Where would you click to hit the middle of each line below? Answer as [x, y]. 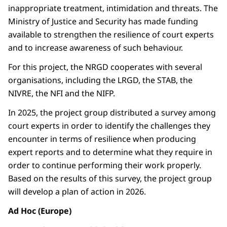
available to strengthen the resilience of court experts [111, 35]
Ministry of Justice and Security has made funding [103, 22]
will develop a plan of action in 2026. [77, 192]
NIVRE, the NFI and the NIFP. [62, 93]
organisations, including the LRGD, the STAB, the [100, 80]
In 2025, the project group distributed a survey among [112, 113]
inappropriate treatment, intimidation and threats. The [113, 8]
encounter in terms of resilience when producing [102, 139]
